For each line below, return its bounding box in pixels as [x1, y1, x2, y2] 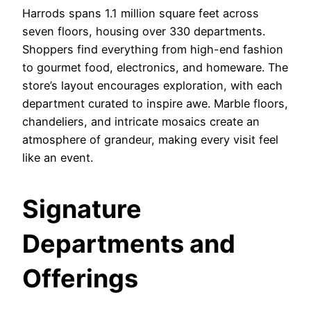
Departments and [22, 228, 235, 259]
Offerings [22, 262, 138, 294]
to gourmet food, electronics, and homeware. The [22, 60, 288, 74]
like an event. [22, 150, 93, 165]
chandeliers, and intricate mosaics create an [22, 114, 260, 128]
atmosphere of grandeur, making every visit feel [22, 132, 278, 146]
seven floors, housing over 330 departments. [22, 24, 265, 38]
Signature [22, 193, 142, 224]
